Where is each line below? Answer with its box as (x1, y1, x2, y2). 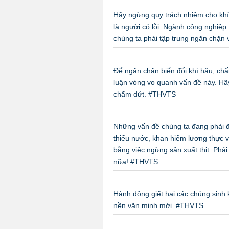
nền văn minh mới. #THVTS (113, 201, 203, 210)
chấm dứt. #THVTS (113, 90, 176, 98)
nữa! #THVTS (113, 157, 158, 166)
